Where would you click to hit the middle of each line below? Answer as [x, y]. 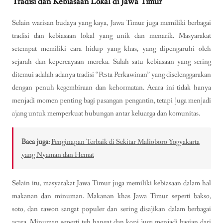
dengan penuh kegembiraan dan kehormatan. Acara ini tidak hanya [111, 87]
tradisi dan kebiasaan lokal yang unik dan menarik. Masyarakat [111, 36]
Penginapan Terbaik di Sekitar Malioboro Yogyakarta [125, 142]
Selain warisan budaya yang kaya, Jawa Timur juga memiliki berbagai [111, 23]
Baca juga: [36, 142]
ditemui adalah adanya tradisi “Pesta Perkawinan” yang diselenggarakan [111, 74]
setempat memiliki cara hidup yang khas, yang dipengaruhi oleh [111, 49]
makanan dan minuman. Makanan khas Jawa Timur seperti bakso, [111, 196]
